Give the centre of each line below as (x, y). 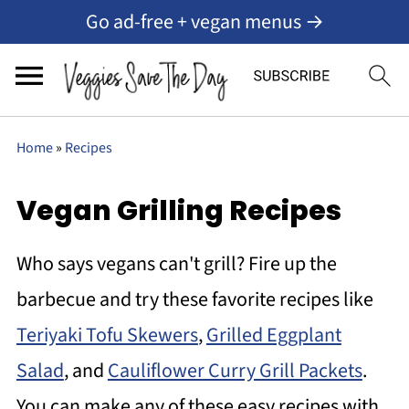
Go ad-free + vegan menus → (204, 21)
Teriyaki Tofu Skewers (107, 335)
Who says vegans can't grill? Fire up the (176, 264)
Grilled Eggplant (273, 335)
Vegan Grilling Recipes (178, 211)
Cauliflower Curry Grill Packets (235, 371)
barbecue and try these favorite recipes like (194, 299)
